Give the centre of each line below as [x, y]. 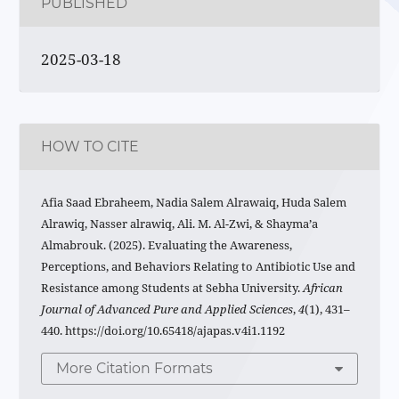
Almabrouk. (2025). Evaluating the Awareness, [167, 245]
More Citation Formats [135, 369]
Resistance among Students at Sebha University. [172, 288]
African [323, 288]
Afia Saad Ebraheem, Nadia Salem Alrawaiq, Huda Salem [194, 203]
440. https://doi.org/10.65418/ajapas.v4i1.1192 [163, 331]
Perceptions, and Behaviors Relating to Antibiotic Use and [199, 267]
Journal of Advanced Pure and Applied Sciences [167, 309]
